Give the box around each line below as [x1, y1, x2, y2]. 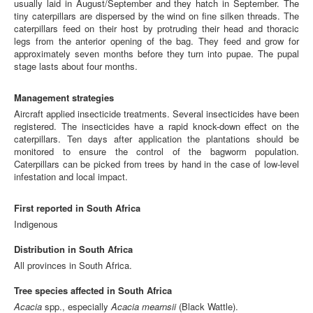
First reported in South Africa [14, 201, 140, 214]
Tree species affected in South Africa [14, 284, 172, 297]
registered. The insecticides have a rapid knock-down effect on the [14, 119, 299, 133]
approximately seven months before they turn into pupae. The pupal [14, 47, 299, 60]
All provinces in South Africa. [14, 259, 132, 272]
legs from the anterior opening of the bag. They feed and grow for [14, 34, 299, 48]
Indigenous [14, 217, 58, 231]
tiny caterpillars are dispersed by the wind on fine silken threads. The [14, 9, 299, 22]
